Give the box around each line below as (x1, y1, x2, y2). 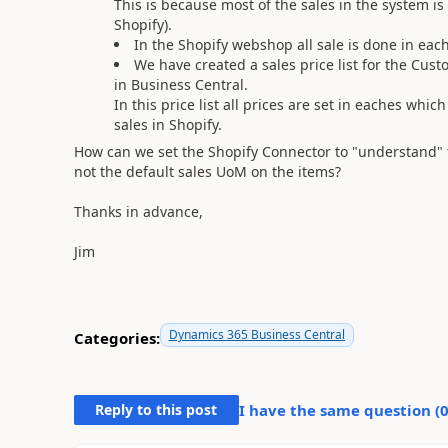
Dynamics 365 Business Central (168, 325, 345, 343)
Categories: (73, 328, 160, 348)
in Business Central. (113, 74, 248, 94)
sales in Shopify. (113, 114, 222, 134)
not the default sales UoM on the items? (73, 161, 341, 181)
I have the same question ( (238, 399, 440, 420)
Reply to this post (95, 399, 218, 419)
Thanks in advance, (73, 201, 203, 221)
